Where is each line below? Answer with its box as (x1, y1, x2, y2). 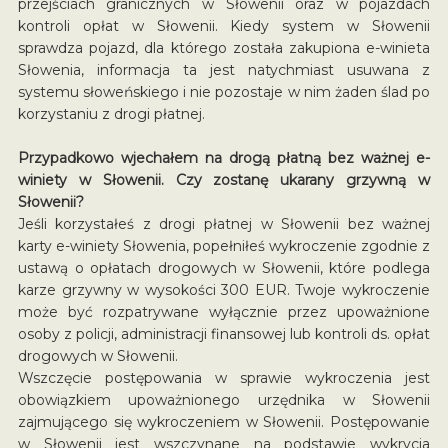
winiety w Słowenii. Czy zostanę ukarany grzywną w (17, 170, 431, 189)
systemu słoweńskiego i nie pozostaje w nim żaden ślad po (17, 82, 431, 101)
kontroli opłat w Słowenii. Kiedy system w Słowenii (17, 16, 431, 35)
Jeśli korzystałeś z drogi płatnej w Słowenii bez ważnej (17, 214, 431, 233)
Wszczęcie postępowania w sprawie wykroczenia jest (17, 368, 431, 387)
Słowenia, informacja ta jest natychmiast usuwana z (17, 60, 431, 79)
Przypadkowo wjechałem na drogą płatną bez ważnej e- (17, 148, 431, 167)
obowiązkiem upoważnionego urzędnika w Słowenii (17, 390, 431, 409)
